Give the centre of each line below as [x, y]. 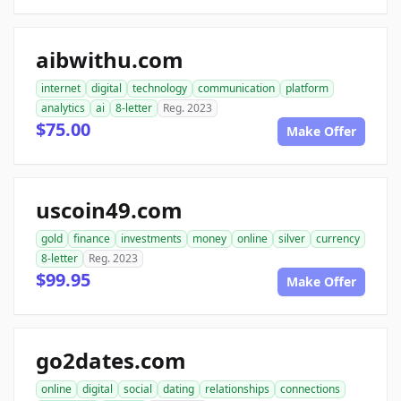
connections [310, 388]
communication [236, 88]
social [138, 388]
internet [61, 88]
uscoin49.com [109, 209]
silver [292, 238]
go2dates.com [111, 360]
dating [179, 388]
